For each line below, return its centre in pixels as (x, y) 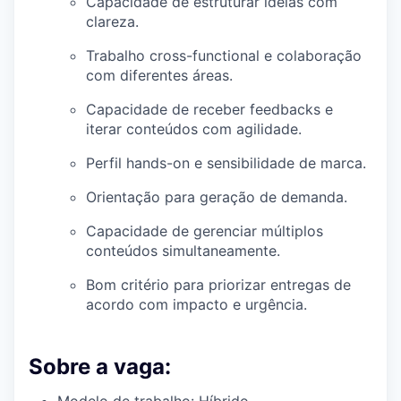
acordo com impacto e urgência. (196, 305)
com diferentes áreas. (159, 76)
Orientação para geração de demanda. (217, 197)
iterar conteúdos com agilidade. (194, 129)
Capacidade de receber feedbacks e (209, 110)
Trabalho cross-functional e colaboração (224, 56)
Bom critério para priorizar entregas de (218, 285)
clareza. (112, 22)
